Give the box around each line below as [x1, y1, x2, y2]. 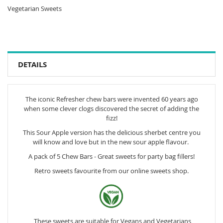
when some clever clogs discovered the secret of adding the [24, 104, 199, 113]
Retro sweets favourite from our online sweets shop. [34, 166, 189, 175]
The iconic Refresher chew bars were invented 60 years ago [25, 94, 198, 104]
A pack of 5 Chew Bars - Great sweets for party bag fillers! [28, 151, 195, 161]
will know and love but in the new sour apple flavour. [33, 137, 190, 146]
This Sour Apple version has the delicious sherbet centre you [22, 127, 201, 137]
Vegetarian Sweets [7, 3, 62, 13]
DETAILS [18, 59, 47, 70]
